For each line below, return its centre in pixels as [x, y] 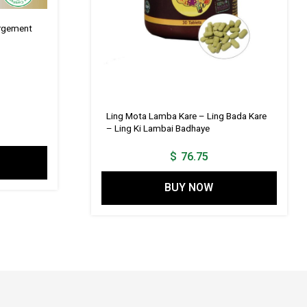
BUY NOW [189, 188]
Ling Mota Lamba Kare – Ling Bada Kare [186, 116]
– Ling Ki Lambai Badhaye [158, 128]
